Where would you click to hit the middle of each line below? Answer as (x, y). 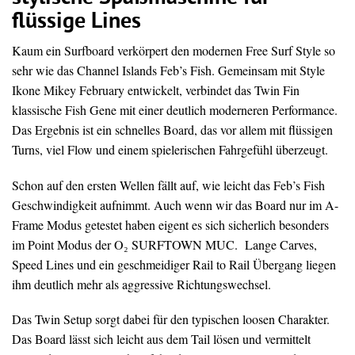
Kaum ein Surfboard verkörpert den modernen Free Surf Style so (174, 51)
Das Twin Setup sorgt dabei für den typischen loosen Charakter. (171, 319)
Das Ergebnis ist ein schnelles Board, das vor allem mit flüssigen (172, 130)
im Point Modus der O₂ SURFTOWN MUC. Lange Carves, (164, 244)
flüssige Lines (76, 23)
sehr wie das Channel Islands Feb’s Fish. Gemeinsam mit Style (168, 71)
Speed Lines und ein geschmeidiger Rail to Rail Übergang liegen (174, 264)
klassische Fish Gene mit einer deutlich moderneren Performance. (175, 110)
